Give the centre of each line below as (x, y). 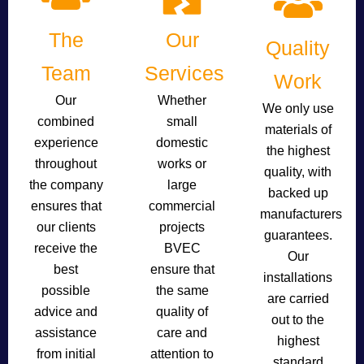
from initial (66, 354)
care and (182, 333)
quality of (182, 312)
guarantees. (298, 235)
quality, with (298, 172)
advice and (66, 312)
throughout (66, 164)
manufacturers (301, 214)
